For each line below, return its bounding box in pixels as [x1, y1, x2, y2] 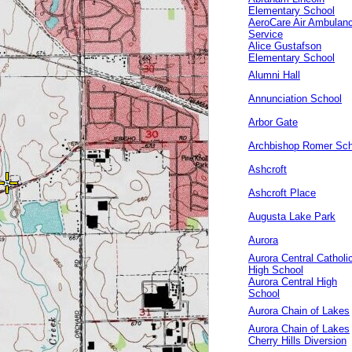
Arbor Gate [248, 116, 298, 128]
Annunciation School [248, 93, 342, 104]
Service [248, 28, 283, 40]
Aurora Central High [248, 276, 337, 288]
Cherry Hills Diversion [248, 335, 346, 346]
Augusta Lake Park [248, 211, 335, 222]
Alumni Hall [248, 69, 300, 81]
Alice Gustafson [248, 40, 321, 52]
